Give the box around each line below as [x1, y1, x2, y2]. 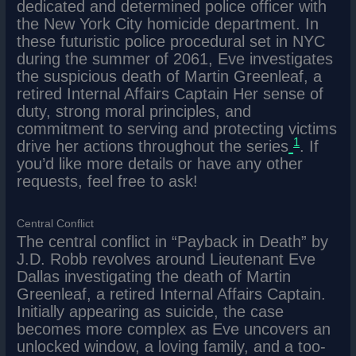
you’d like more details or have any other [17, 155, 304, 173]
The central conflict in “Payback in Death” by [17, 233, 329, 251]
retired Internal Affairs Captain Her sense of [17, 85, 324, 103]
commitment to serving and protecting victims [17, 120, 338, 138]
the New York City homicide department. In [17, 15, 319, 33]
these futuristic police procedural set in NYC [17, 33, 326, 51]
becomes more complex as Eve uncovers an [17, 320, 331, 339]
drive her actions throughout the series [17, 137, 289, 156]
